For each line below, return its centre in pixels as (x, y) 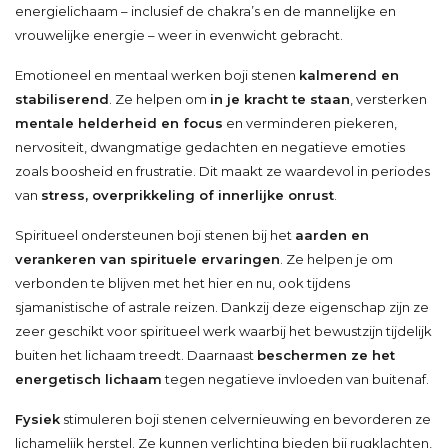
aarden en (332, 234)
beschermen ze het (326, 354)
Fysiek (37, 418)
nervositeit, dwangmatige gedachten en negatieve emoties (210, 146)
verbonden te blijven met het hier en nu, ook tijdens (182, 282)
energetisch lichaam (88, 378)
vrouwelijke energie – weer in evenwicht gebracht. (179, 34)
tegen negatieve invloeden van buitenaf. (295, 378)
